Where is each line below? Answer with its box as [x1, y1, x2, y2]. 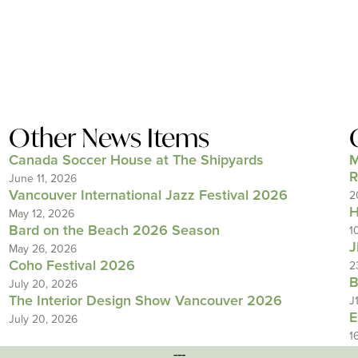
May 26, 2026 [8, 242, 77, 257]
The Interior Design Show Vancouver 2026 [8, 292, 282, 311]
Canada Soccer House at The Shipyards [8, 152, 264, 170]
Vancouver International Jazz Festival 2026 [8, 187, 288, 205]
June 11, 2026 [8, 172, 77, 186]
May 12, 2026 [8, 207, 74, 221]
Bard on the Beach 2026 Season [8, 222, 220, 241]
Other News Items [8, 121, 209, 155]
